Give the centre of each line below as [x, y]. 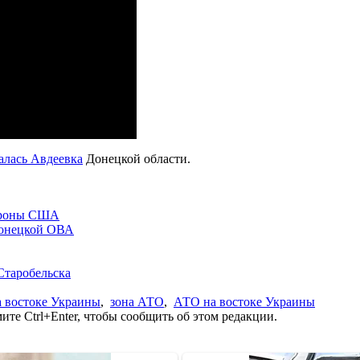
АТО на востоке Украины [244, 301]
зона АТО [137, 301]
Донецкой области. [137, 158]
